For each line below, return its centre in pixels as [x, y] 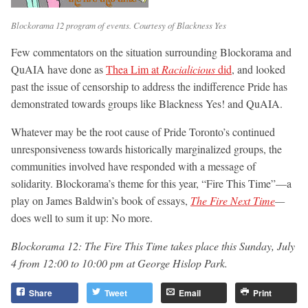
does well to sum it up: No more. [82, 217]
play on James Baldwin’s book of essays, [101, 200]
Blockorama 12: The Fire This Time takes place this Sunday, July [153, 245]
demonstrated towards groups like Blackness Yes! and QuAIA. [147, 103]
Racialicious [190, 69]
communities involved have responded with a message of [133, 166]
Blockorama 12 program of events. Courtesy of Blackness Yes [119, 25]
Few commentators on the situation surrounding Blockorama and [151, 52]
